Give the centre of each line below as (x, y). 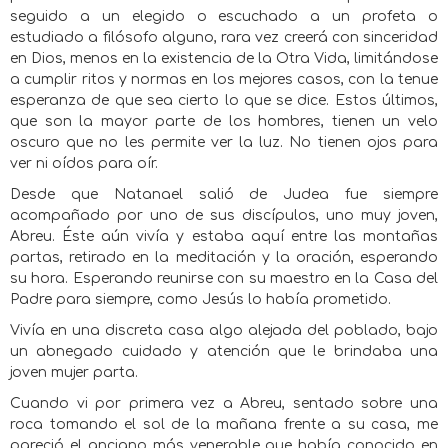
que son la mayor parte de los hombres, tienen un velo (224, 121)
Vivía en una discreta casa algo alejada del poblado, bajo (224, 330)
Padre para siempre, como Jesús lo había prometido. (200, 299)
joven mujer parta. (74, 372)
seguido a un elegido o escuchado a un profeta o (224, 16)
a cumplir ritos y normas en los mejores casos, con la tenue (224, 79)
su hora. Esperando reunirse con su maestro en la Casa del (224, 278)
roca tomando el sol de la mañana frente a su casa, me (224, 424)
